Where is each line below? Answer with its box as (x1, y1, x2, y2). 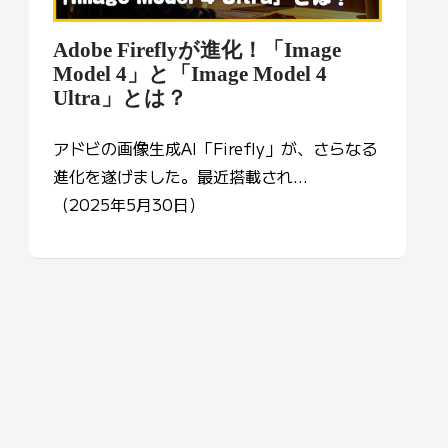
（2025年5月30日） (53, 192, 205, 217)
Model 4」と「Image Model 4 (53, 62, 327, 86)
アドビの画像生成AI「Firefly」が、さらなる (53, 136, 377, 161)
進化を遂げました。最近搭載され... (53, 164, 308, 189)
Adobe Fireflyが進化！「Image (53, 38, 341, 62)
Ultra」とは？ (53, 86, 187, 110)
